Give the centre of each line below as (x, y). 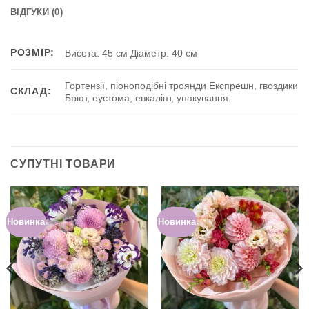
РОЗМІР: (33, 52)
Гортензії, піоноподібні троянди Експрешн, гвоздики (182, 85)
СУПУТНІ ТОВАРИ (63, 163)
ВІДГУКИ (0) (37, 12)
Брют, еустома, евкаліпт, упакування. (148, 98)
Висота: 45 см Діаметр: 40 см (131, 53)
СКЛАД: (31, 91)
